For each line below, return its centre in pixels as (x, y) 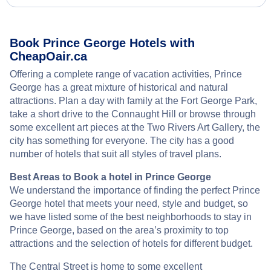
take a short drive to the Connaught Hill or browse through (133, 114)
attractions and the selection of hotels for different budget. (131, 243)
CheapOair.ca (48, 56)
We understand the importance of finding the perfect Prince (135, 190)
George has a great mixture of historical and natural (119, 87)
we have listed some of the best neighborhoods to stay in (131, 217)
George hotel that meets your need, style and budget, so (129, 204)
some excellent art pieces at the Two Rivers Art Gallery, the (135, 127)
